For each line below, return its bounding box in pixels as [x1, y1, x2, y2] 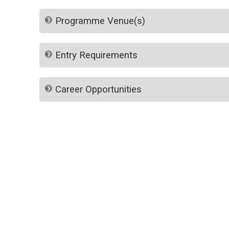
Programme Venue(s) [55, 15, 145, 27]
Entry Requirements [55, 49, 138, 61]
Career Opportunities [55, 83, 142, 95]
